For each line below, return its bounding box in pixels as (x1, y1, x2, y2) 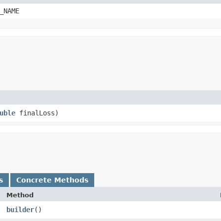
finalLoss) (15, 109, 59, 117)
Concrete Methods (16, 176, 88, 184)
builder (6, 205, 34, 214)
